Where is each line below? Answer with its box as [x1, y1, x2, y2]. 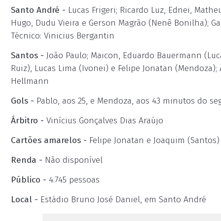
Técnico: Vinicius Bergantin [11, 31, 114, 41]
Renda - [11, 155, 42, 165]
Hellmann [11, 76, 49, 86]
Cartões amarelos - [11, 135, 87, 146]
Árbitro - [11, 115, 44, 126]
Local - [11, 194, 38, 205]
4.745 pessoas [46, 175, 100, 185]
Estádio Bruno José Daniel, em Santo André [38, 194, 206, 205]
